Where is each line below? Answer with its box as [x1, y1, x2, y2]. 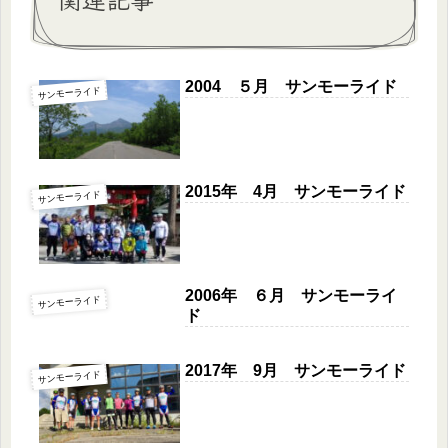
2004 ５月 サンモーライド [185, 78, 398, 96]
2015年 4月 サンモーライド [185, 182, 407, 200]
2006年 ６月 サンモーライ [185, 287, 398, 305]
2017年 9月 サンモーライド [185, 362, 407, 380]
